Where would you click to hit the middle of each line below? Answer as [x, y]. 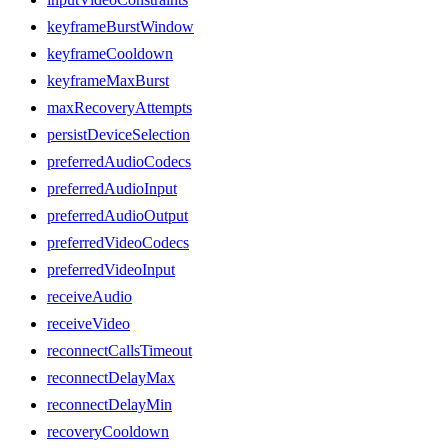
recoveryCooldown [108, 431]
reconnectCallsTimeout [119, 350]
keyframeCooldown [110, 53]
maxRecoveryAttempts [119, 107]
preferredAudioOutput [117, 215]
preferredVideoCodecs [118, 242]
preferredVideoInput [111, 269]
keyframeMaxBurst [108, 80]
